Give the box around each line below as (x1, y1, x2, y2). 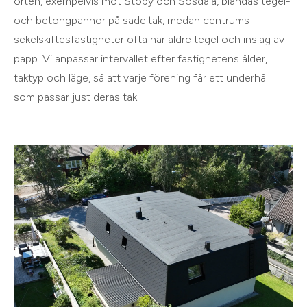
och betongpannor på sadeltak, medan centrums (14, 14, 249, 27)
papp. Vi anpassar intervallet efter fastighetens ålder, (14, 52, 267, 66)
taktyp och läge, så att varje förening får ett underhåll (14, 71, 270, 85)
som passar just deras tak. (14, 90, 139, 104)
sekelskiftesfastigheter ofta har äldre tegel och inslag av (14, 33, 284, 47)
